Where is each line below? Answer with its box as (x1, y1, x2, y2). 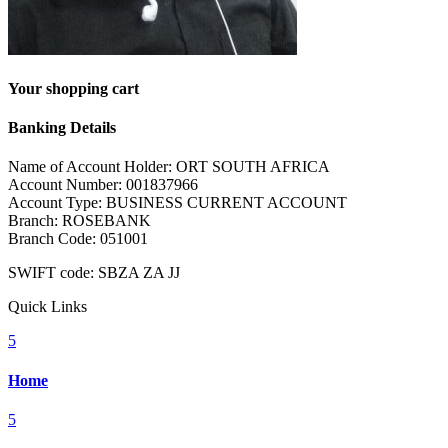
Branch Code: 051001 (8, 230, 148, 248)
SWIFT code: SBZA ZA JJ (8, 264, 180, 282)
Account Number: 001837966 (8, 176, 198, 194)
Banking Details (8, 119, 116, 137)
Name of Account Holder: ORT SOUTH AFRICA (8, 158, 330, 176)
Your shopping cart (8, 79, 139, 97)
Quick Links (8, 298, 87, 316)
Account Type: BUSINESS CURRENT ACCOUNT (8, 194, 347, 212)
